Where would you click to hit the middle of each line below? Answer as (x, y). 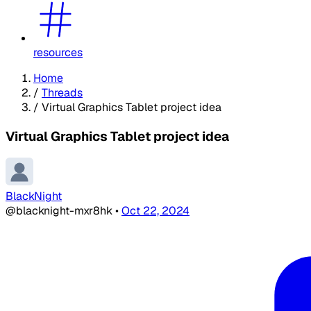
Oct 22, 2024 (155, 211)
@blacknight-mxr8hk (60, 211)
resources (58, 52)
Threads (62, 92)
